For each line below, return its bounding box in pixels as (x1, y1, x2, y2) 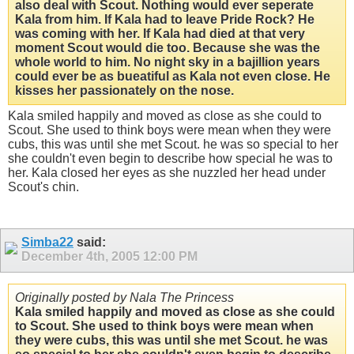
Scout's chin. (8, 180, 79, 194)
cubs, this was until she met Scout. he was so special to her (8, 137, 338, 152)
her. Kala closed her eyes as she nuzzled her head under (8, 166, 326, 180)
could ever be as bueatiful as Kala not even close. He (15, 70, 330, 84)
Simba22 (21, 235, 73, 250)
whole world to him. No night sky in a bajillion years (15, 55, 320, 70)
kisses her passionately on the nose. (15, 84, 234, 98)
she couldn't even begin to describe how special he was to (8, 152, 333, 166)
